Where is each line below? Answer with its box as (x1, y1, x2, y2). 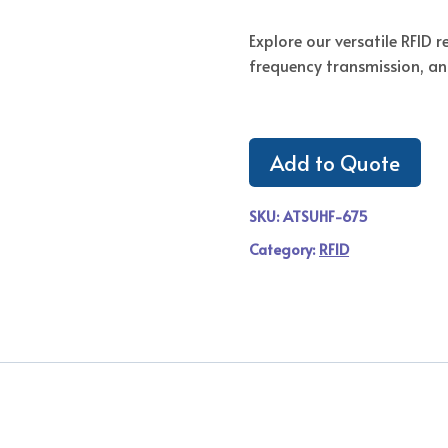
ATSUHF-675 (283, 206, 369, 227)
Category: (249, 239, 320, 260)
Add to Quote (270, 147, 401, 177)
